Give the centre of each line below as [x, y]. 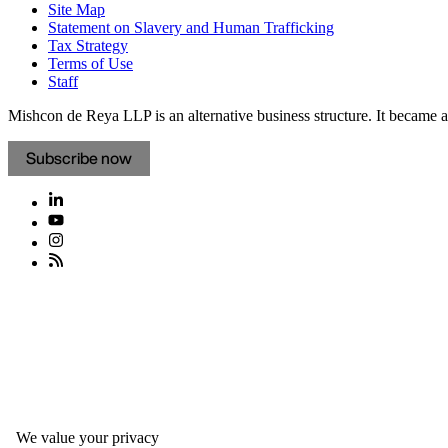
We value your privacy [87, 437]
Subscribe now [79, 158]
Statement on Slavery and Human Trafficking [191, 28]
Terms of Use [90, 64]
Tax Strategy [88, 46]
